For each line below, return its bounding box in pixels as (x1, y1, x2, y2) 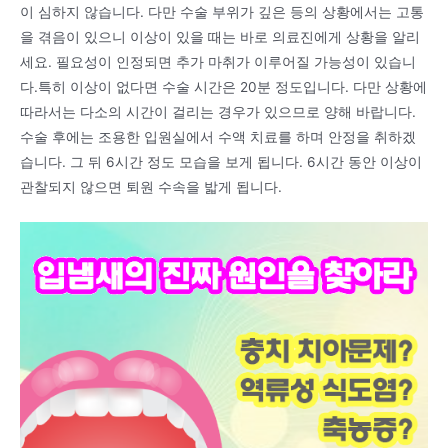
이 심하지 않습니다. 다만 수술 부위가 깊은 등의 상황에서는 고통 (20, 3, 424, 20)
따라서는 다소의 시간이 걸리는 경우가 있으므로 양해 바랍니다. (20, 103, 416, 120)
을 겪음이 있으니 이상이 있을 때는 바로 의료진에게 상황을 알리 (20, 28, 420, 45)
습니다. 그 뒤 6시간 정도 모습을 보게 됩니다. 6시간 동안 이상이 (20, 153, 422, 170)
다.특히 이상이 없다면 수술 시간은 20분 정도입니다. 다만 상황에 (20, 78, 427, 95)
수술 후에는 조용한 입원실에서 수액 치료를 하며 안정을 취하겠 (20, 128, 416, 145)
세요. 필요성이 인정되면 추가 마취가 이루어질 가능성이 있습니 (20, 53, 416, 70)
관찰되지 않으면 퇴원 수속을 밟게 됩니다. (20, 178, 282, 195)
